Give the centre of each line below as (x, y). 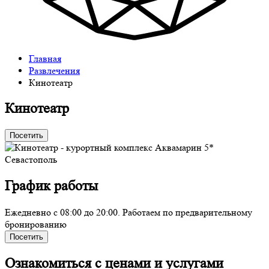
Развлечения (54, 70)
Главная (45, 58)
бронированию (36, 225)
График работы (51, 186)
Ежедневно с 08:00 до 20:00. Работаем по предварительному (128, 213)
